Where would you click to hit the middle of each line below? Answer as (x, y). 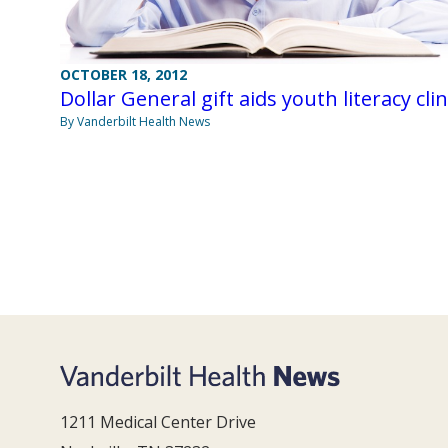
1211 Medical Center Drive (158, 421)
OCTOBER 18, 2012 (123, 75)
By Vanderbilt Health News (135, 122)
